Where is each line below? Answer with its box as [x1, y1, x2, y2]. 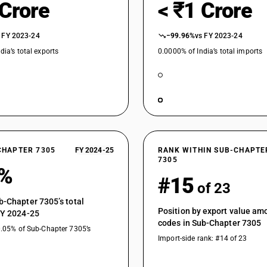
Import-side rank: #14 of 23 [158, 234, 247, 243]
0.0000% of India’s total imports [158, 47, 263, 55]
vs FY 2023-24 [195, 32, 243, 40]
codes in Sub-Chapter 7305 [158, 218, 262, 228]
